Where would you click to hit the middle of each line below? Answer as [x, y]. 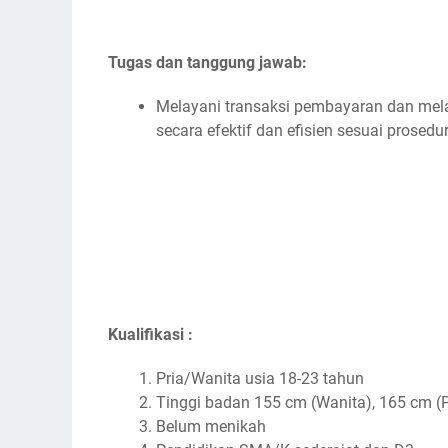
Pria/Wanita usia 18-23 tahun [260, 378]
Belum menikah [211, 426]
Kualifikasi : [150, 334]
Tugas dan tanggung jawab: [207, 62]
